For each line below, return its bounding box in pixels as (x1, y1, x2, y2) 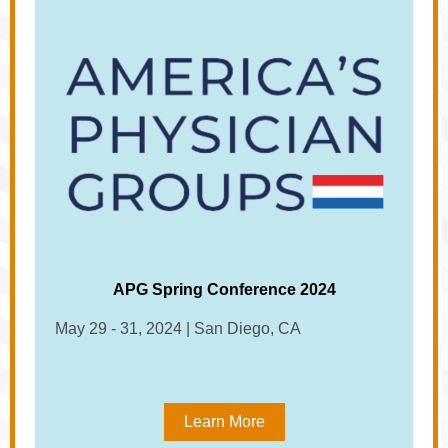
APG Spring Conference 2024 (112, 281, 336, 298)
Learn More (183, 413, 265, 430)
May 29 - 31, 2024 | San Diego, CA (55, 320, 301, 337)
